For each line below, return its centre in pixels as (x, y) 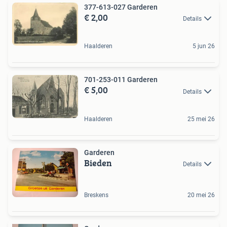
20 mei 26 (201, 195)
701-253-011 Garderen (121, 80)
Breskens (96, 195)
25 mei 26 (201, 119)
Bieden (98, 163)
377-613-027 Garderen (121, 7)
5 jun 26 (204, 46)
